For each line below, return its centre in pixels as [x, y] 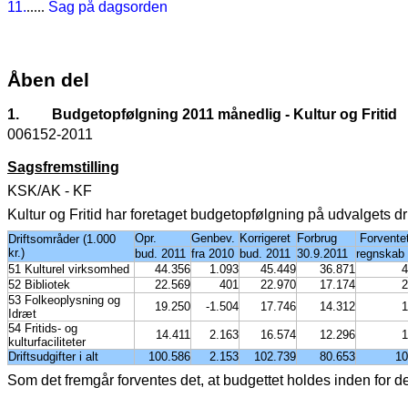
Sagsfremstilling [63, 168]
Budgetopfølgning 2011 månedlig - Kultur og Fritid [224, 115]
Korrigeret [265, 239]
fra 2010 [213, 254]
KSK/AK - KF [50, 191]
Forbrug [317, 239]
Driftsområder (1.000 [62, 240]
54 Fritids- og [43, 329]
